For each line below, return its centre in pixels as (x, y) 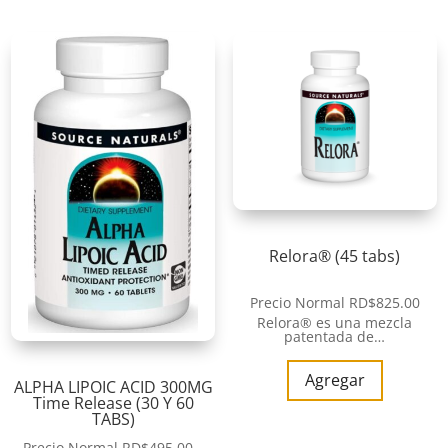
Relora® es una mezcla (335, 323)
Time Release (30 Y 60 (113, 403)
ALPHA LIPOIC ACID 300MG (113, 387)
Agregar (334, 380)
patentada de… (335, 337)
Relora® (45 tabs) (335, 256)
